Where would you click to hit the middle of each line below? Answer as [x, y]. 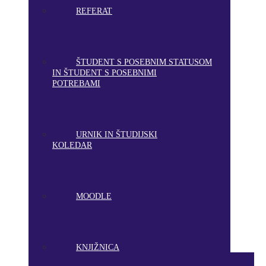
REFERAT [94, 11]
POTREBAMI [76, 83]
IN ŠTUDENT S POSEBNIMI [104, 73]
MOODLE [94, 196]
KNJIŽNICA [98, 247]
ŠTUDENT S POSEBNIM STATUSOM [144, 62]
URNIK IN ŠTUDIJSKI [117, 134]
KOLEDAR [72, 145]
